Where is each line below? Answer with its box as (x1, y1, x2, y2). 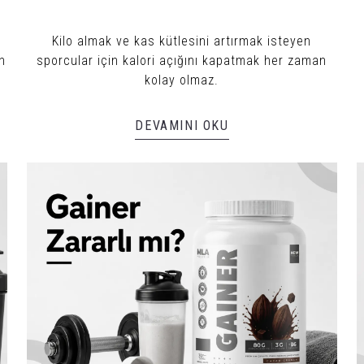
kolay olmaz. (145, 71, 219, 88)
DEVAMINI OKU (135, 117, 229, 133)
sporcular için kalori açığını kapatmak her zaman (37, 52, 327, 68)
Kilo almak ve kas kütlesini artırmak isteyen (52, 32, 312, 49)
